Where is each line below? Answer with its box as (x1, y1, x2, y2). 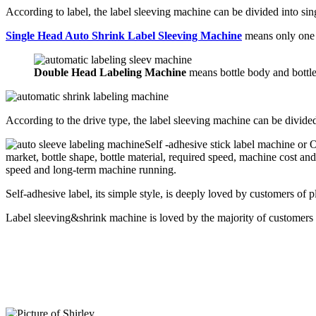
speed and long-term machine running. (6, 163, 176, 176)
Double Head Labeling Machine (34, 66, 186, 78)
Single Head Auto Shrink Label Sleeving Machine (6, 29, 242, 42)
